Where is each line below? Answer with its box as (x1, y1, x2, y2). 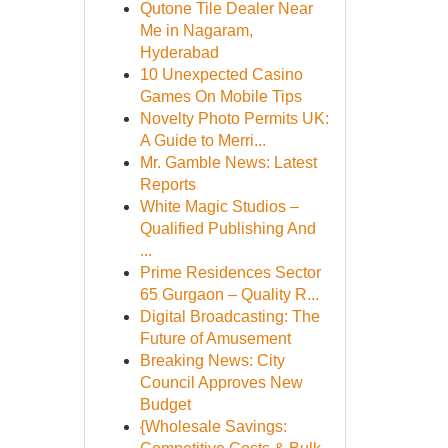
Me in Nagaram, (139, 22, 253, 39)
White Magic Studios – (139, 198, 299, 215)
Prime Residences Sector (139, 264, 321, 281)
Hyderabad (139, 44, 219, 61)
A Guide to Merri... (139, 132, 266, 149)
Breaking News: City (139, 352, 285, 369)
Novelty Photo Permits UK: (139, 110, 329, 127)
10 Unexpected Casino (139, 66, 303, 83)
